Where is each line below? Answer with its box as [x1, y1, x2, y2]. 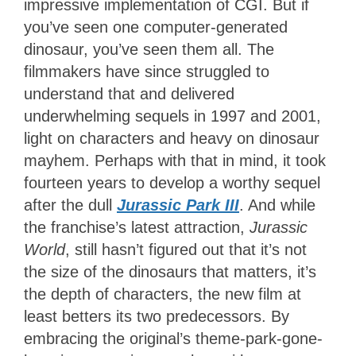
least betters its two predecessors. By [24, 308, 289, 326]
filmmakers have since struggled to [24, 63, 269, 81]
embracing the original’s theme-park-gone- [24, 330, 323, 348]
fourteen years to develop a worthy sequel [24, 174, 320, 192]
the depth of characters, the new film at [24, 285, 301, 304]
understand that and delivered [24, 85, 234, 103]
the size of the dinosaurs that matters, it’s [24, 263, 316, 281]
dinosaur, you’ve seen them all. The [24, 41, 274, 59]
